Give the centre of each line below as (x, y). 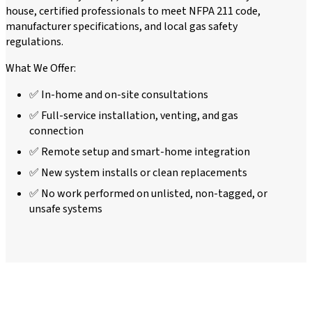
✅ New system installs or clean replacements (138, 173)
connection (56, 131)
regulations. (34, 42)
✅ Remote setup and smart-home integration (140, 152)
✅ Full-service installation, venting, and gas (134, 116)
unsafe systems (66, 209)
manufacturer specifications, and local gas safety (122, 27)
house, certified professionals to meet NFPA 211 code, (133, 11)
